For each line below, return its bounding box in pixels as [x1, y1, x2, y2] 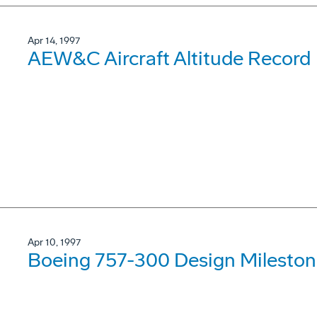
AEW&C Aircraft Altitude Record [28, 47, 311, 70]
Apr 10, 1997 [28, 236, 81, 248]
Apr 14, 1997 [28, 35, 80, 47]
